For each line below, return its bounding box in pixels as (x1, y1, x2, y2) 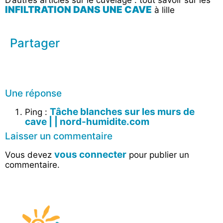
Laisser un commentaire (5, 130, 112, 142)
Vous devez (5, 149, 54, 160)
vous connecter (54, 148, 126, 160)
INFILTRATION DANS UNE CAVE (5, 4, 152, 16)
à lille (152, 5, 175, 15)
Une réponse (5, 87, 62, 99)
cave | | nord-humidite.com (25, 115, 149, 127)
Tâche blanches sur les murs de (50, 106, 195, 117)
